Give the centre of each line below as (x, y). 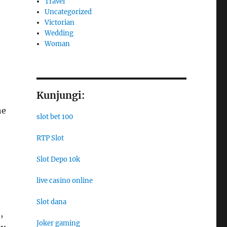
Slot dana (51, 202)
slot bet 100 (54, 117)
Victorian (60, 22)
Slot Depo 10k (58, 159)
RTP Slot (50, 138)
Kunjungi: (60, 95)
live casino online (64, 180)
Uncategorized (68, 12)
